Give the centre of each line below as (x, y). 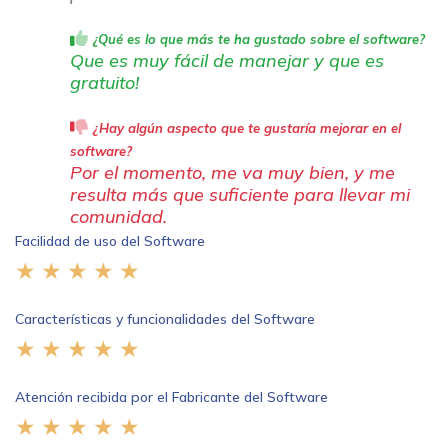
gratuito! (104, 83)
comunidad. (118, 217)
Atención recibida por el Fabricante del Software (171, 397)
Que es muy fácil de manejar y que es (227, 61)
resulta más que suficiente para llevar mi (240, 195)
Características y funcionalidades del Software (165, 319)
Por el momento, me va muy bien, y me (232, 173)
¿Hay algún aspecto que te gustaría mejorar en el (247, 128)
